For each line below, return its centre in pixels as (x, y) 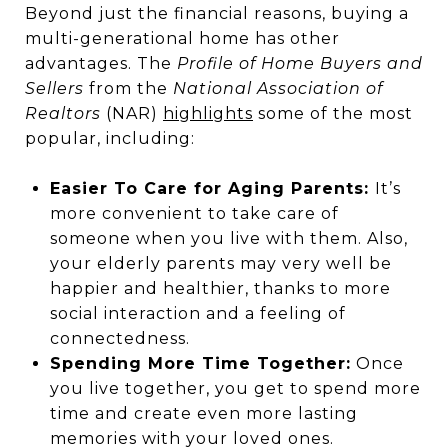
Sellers (54, 89)
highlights (208, 114)
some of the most (333, 114)
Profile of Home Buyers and (300, 64)
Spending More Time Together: (200, 364)
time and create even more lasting (203, 414)
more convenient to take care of (194, 214)
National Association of (278, 89)
